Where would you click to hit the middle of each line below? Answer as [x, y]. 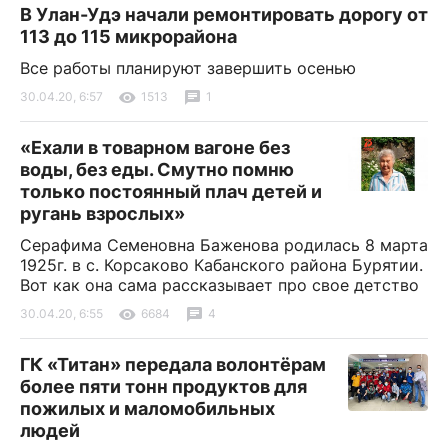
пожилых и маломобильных [147, 408]
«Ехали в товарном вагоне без [155, 147]
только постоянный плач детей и [171, 191]
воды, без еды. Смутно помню [157, 169]
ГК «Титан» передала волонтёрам [173, 364]
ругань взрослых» [102, 213]
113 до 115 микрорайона [128, 36]
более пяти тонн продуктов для [163, 386]
